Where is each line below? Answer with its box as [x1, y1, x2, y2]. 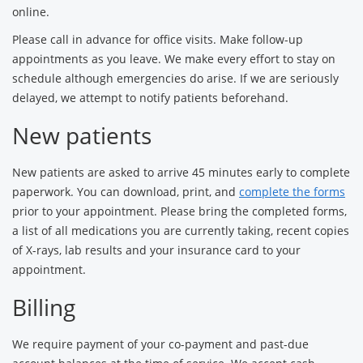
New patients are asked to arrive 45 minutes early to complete [12, 164, 350, 180]
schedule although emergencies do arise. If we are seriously [12, 70, 339, 86]
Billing [12, 292, 75, 322]
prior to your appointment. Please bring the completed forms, [12, 203, 347, 219]
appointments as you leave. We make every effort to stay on [12, 51, 335, 66]
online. [12, 4, 49, 19]
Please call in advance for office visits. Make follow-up [12, 32, 303, 47]
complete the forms [239, 184, 345, 199]
